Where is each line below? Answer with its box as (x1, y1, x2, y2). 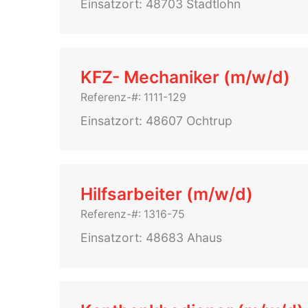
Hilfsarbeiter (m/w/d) (80, 184, 253, 204)
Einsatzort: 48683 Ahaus (80, 230, 222, 245)
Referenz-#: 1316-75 (80, 208, 185, 221)
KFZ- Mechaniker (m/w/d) (80, 67, 290, 87)
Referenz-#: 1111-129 (80, 91, 186, 104)
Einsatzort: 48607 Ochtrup (80, 113, 232, 128)
